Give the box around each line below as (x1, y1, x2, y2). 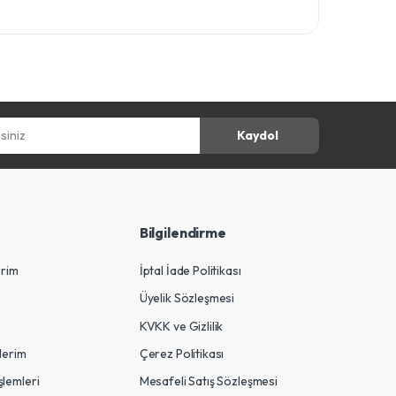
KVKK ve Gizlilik (139, 317, 224, 334)
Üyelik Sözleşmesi (139, 290, 235, 307)
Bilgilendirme (139, 224, 226, 241)
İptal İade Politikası (139, 263, 241, 279)
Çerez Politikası (139, 345, 225, 362)
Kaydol (236, 126, 278, 143)
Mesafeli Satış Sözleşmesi (139, 372, 278, 389)
